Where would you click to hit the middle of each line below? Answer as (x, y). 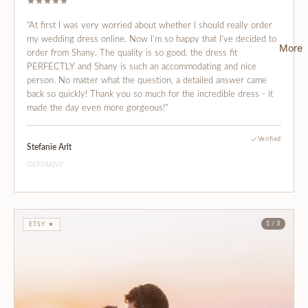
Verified (269, 139)
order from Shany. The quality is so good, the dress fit (132, 53)
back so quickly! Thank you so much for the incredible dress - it (150, 94)
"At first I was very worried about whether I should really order (150, 25)
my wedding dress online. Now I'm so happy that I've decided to (152, 39)
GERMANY (45, 164)
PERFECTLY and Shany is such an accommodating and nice (142, 67)
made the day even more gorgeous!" (97, 108)
